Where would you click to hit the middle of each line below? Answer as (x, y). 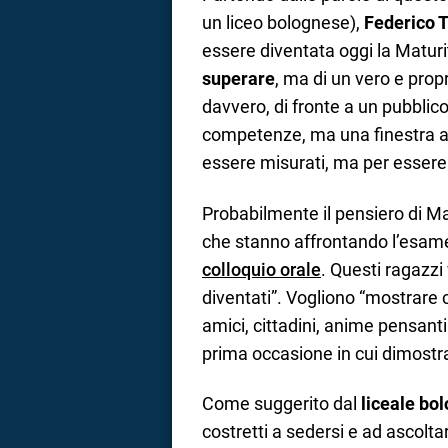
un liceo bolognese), (283, 23)
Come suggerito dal (281, 404)
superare (238, 79)
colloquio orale (261, 269)
